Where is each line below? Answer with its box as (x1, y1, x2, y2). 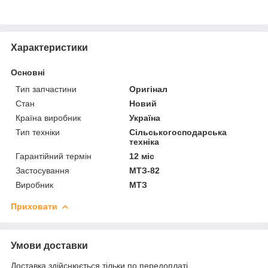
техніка (129, 136, 160, 147)
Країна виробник (16, 112, 81, 123)
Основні (11, 67, 45, 77)
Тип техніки (16, 127, 60, 137)
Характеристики (11, 42, 88, 53)
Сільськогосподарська (129, 127, 227, 137)
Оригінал (129, 84, 168, 94)
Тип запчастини (16, 84, 77, 94)
